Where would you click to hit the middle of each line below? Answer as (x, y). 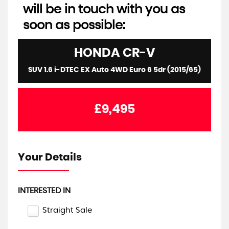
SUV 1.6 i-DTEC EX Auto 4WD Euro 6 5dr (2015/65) (114, 70)
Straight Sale (67, 210)
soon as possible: (74, 26)
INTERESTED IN (44, 191)
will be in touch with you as (104, 10)
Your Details (50, 157)
